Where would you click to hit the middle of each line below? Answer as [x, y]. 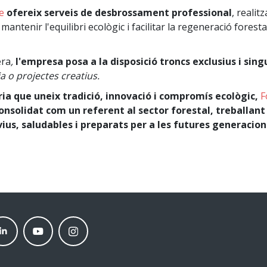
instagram [80, 223]
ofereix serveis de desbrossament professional [118, 13]
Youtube [41, 223]
